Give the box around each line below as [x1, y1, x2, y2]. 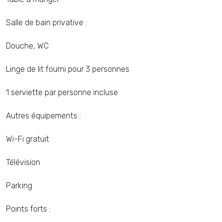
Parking [6, 181, 32, 190]
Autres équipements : [6, 111, 81, 120]
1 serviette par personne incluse [6, 88, 118, 97]
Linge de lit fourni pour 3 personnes [6, 64, 129, 74]
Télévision [6, 158, 40, 167]
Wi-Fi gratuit [6, 134, 49, 144]
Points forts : [6, 204, 51, 214]
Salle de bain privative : [6, 18, 87, 27]
